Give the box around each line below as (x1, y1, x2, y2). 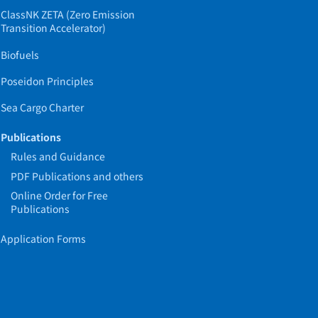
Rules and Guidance (11, 149, 106, 164)
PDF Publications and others (11, 168, 144, 183)
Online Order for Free (11, 188, 109, 203)
